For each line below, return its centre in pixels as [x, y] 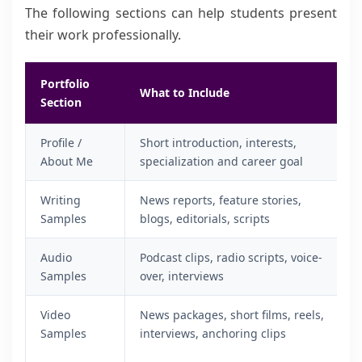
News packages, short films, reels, [232, 315]
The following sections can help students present [181, 13]
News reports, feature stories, [221, 200]
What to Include [185, 93]
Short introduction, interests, [218, 143]
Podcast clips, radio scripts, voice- [231, 257]
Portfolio [65, 84]
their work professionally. [103, 35]
